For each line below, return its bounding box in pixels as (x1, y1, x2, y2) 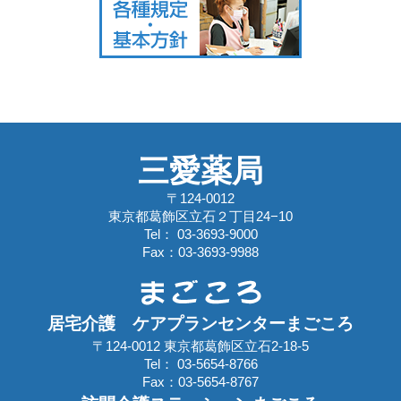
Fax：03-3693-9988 (142, 244, 259, 260)
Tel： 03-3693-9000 (143, 226, 258, 243)
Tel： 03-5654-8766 (143, 356, 258, 372)
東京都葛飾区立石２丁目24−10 (108, 209, 293, 225)
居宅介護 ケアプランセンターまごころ (47, 314, 354, 334)
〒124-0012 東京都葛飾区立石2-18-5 (92, 338, 309, 354)
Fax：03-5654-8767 (142, 374, 259, 390)
